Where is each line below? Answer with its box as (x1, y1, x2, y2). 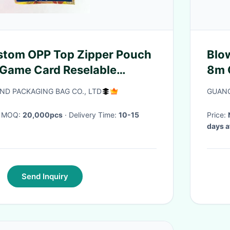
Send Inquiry (21, 171, 68, 181)
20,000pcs (23, 110, 63, 119)
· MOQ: (1, 110, 23, 119)
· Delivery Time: (69, 110, 119, 119)
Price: (207, 110, 228, 119)
